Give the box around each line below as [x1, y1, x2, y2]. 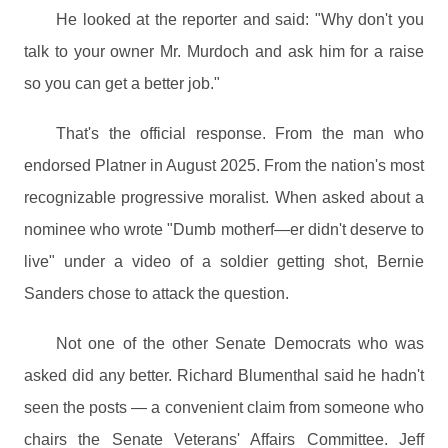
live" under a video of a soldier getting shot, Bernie [24, 253, 424, 270]
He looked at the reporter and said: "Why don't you [56, 11, 424, 28]
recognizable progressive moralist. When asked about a [24, 189, 424, 206]
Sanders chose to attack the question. [24, 285, 289, 302]
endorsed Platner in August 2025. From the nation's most [24, 157, 424, 174]
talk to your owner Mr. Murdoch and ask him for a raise [24, 43, 424, 60]
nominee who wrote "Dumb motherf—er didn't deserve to [24, 221, 424, 238]
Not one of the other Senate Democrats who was [56, 335, 424, 352]
